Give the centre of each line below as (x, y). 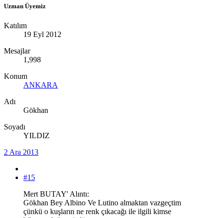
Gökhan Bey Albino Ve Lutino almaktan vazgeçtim (102, 202)
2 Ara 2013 (21, 152)
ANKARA (41, 85)
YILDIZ (36, 135)
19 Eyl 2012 (42, 34)
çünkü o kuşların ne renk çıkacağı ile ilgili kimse (97, 211)
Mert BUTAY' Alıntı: (56, 194)
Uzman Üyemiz (25, 6)
